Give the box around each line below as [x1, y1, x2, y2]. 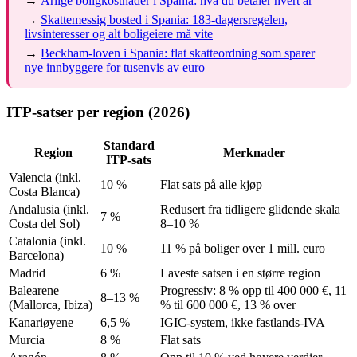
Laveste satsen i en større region [160, 265, 320, 280]
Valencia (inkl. [9, 170, 81, 184]
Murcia [9, 332, 45, 347]
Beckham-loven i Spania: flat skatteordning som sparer [41, 46, 315, 61]
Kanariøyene [9, 315, 73, 329]
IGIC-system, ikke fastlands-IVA [160, 315, 325, 329]
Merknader [223, 145, 285, 159]
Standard [103, 138, 155, 152]
